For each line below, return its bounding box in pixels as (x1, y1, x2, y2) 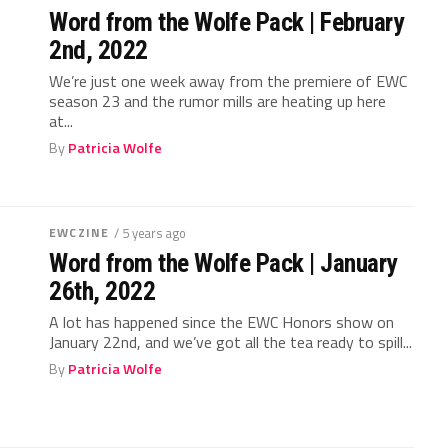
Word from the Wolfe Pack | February (49, 7, 404, 37)
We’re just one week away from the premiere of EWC (49, 69, 408, 93)
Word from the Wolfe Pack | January (49, 248, 397, 278)
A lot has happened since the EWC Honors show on (49, 310, 395, 334)
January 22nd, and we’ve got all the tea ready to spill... (49, 330, 413, 354)
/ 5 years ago (114, 223, 187, 243)
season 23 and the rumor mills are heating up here (49, 89, 387, 113)
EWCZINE (49, 223, 110, 242)
